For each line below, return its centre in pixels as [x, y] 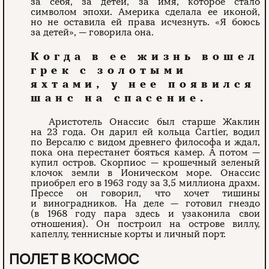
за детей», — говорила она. [94, 33]
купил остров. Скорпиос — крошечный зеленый [145, 163]
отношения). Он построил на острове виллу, [145, 224]
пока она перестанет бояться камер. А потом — [145, 153]
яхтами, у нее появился [143, 84]
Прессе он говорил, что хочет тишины [145, 194]
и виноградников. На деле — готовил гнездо [145, 204]
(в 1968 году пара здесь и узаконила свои [145, 214]
